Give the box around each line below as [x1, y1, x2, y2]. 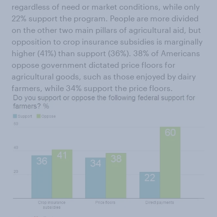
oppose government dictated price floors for [12, 60, 175, 69]
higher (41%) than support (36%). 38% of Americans [12, 48, 200, 58]
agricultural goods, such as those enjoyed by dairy [12, 72, 196, 81]
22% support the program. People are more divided [12, 14, 199, 23]
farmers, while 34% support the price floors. [12, 83, 173, 93]
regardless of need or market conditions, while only [12, 2, 200, 11]
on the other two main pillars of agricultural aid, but [12, 25, 201, 34]
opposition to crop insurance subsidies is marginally [12, 37, 202, 46]
